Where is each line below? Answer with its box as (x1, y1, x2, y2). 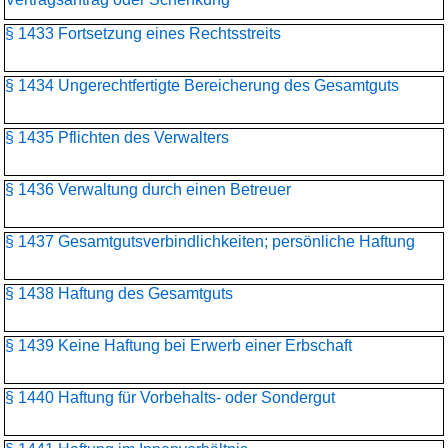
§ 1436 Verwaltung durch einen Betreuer (5, 181, 291, 198)
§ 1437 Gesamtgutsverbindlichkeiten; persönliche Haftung (5, 233, 415, 250)
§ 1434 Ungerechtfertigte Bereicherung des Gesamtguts (5, 77, 399, 94)
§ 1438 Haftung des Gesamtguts (5, 285, 233, 302)
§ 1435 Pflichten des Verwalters (5, 129, 229, 146)
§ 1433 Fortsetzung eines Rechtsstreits (5, 25, 281, 42)
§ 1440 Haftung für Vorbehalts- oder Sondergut (5, 389, 335, 406)
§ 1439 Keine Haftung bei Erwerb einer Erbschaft (5, 337, 352, 354)
